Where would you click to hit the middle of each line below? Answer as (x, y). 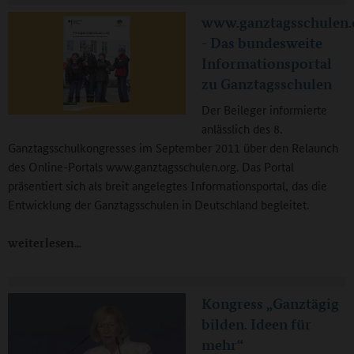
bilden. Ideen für (256, 324)
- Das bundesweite (262, 43)
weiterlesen (41, 243)
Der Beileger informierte (264, 110)
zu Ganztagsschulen (267, 84)
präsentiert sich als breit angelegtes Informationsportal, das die (168, 186)
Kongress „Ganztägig (270, 304)
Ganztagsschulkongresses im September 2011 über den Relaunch (173, 148)
